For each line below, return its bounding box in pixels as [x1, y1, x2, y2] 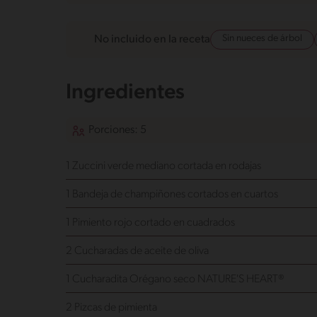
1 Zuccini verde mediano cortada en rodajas [66, 161, 261, 173]
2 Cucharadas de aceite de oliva [66, 246, 209, 258]
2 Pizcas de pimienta [66, 302, 157, 314]
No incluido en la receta [93, 33, 210, 45]
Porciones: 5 [88, 125, 146, 137]
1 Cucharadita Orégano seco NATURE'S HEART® [66, 274, 284, 286]
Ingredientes [66, 82, 185, 105]
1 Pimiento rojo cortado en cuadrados [66, 217, 235, 229]
